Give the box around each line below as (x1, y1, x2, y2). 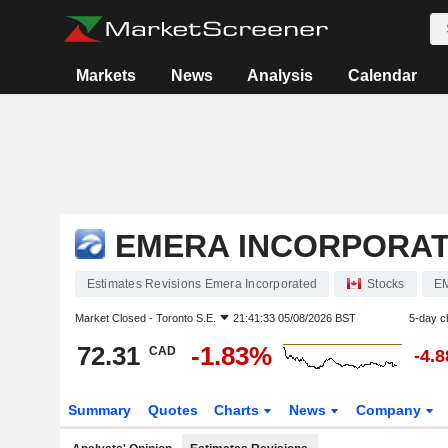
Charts (214, 402, 264, 418)
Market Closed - (74, 312, 156, 324)
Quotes (147, 402, 198, 418)
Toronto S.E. (155, 312, 216, 324)
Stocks (367, 277, 405, 291)
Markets (76, 67, 137, 84)
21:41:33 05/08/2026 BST (232, 312, 356, 324)
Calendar (347, 67, 417, 84)
